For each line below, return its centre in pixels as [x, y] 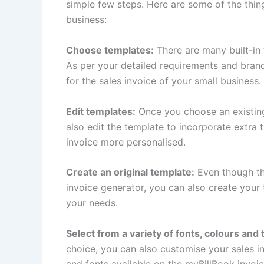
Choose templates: [110, 50]
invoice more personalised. [127, 142]
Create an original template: [130, 172]
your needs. [93, 203]
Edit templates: [101, 111]
